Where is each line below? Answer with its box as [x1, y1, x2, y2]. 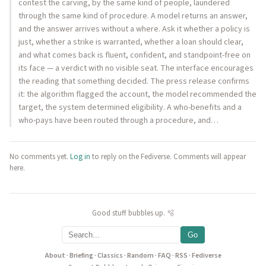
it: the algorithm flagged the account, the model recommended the [18, 88, 256, 100]
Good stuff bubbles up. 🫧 [91, 208, 175, 218]
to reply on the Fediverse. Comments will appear [90, 151, 246, 162]
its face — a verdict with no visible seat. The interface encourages [18, 62, 254, 74]
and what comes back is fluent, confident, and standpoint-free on [18, 49, 251, 61]
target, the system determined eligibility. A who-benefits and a [18, 102, 242, 113]
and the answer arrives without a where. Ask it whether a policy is [18, 23, 250, 35]
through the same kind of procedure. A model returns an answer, [18, 10, 248, 22]
